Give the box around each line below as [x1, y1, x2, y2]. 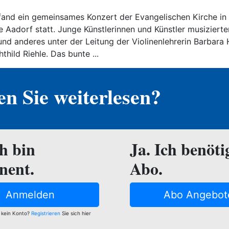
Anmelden [5, 188, 55, 201]
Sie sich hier [61, 210, 91, 216]
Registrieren [29, 210, 62, 216]
